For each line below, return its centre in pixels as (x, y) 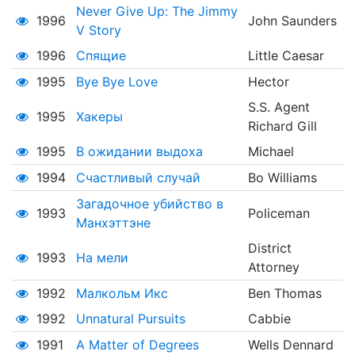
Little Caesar (286, 56)
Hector (268, 82)
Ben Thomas (284, 294)
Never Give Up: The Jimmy (157, 11)
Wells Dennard (290, 345)
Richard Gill (282, 126)
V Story (98, 31)
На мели (102, 258)
